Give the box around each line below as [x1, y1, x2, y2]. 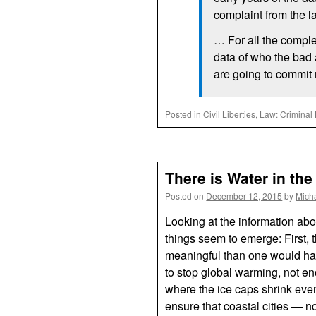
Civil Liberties [203, 108, 256, 120]
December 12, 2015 [206, 190, 283, 202]
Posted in [165, 108, 202, 120]
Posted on [165, 190, 205, 202]
